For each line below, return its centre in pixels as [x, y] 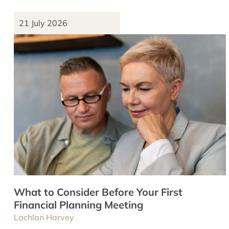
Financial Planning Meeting [78, 204]
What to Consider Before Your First [98, 192]
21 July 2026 [43, 23]
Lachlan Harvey [44, 217]
